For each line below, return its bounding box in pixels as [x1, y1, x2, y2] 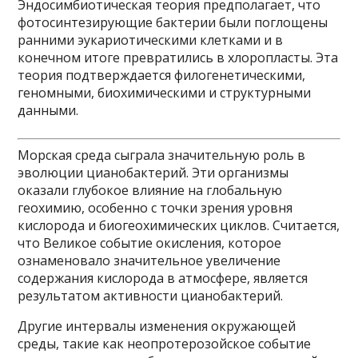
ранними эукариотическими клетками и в [18, 31, 284, 49]
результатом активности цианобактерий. [18, 287, 284, 304]
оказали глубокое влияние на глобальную [18, 181, 283, 199]
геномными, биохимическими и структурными [18, 84, 312, 101]
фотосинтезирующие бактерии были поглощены [18, 14, 328, 31]
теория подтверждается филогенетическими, [18, 66, 306, 84]
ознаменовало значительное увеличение [18, 252, 281, 269]
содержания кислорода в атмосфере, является [18, 269, 308, 287]
